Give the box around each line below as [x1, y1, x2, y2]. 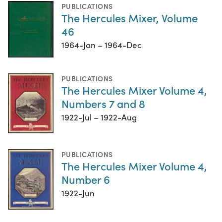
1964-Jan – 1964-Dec [61, 39, 142, 51]
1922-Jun [61, 187, 95, 199]
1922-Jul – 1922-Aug [61, 111, 137, 123]
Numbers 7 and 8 [61, 95, 145, 111]
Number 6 [61, 171, 110, 187]
